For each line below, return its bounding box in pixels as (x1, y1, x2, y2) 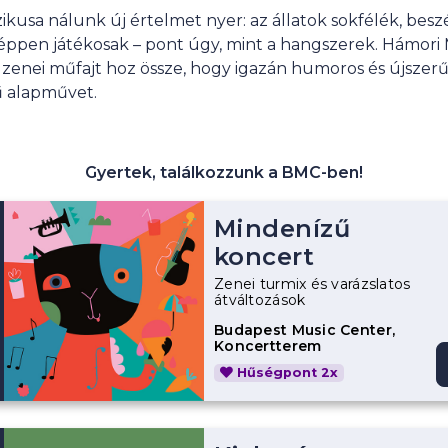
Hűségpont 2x (237, 364, 338, 380)
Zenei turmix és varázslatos (214, 274, 411, 293)
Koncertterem (214, 336, 322, 355)
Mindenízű (214, 213, 351, 243)
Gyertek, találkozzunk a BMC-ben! (85, 162, 363, 182)
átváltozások (214, 290, 306, 309)
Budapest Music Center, (214, 320, 396, 339)
